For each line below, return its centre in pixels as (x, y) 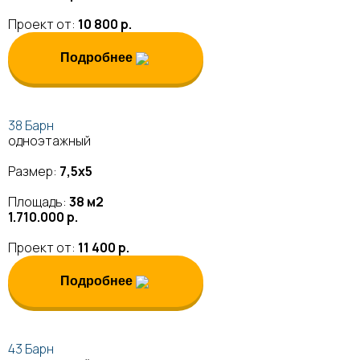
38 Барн (31, 126)
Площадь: (39, 202)
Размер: (34, 172)
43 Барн (31, 349)
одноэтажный (49, 141)
